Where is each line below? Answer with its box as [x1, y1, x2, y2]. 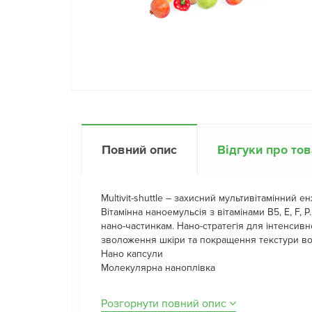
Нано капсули [101, 247, 163, 260]
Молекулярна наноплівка [101, 261, 215, 274]
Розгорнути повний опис [101, 296, 226, 311]
